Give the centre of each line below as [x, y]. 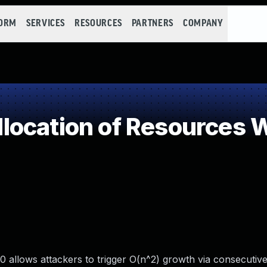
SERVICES [46, 24]
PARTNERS [152, 24]
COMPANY [203, 24]
